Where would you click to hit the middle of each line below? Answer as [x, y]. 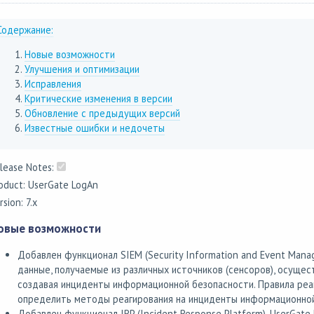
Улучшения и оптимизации [82, 69]
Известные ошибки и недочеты [94, 128]
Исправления [53, 84]
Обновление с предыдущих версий [102, 114]
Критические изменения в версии [98, 99]
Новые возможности [69, 55]
